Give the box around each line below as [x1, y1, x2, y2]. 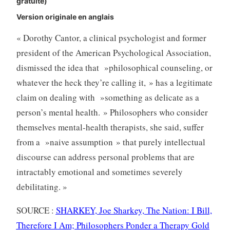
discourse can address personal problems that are [16, 150, 195, 163]
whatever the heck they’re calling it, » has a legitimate [16, 76, 213, 88]
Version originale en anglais [16, 12, 114, 21]
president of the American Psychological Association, [16, 46, 211, 59]
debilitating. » [16, 180, 67, 193]
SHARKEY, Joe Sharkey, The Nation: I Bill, [55, 204, 212, 216]
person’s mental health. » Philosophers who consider [16, 106, 208, 118]
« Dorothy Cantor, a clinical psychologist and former [16, 31, 206, 44]
